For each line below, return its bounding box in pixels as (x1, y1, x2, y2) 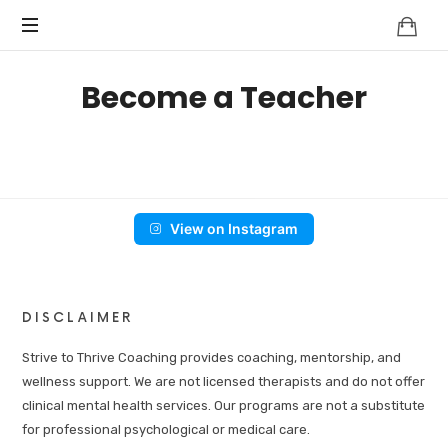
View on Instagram (170, 220, 298, 237)
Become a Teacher (81, 77, 367, 119)
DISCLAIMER (22, 310, 134, 326)
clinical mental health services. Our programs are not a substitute (22, 398, 426, 413)
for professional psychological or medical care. (22, 422, 311, 437)
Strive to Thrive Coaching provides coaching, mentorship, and (22, 350, 402, 365)
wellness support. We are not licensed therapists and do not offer (22, 374, 426, 389)
